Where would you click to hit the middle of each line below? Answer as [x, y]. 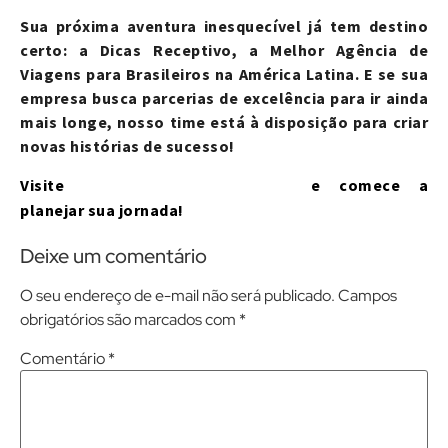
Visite [51, 184]
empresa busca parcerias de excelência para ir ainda [224, 98]
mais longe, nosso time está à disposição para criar [224, 122]
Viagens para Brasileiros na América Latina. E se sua [224, 74]
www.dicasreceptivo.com [187, 185]
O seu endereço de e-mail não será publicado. [177, 296]
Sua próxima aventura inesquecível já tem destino [224, 26]
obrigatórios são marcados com [129, 320]
